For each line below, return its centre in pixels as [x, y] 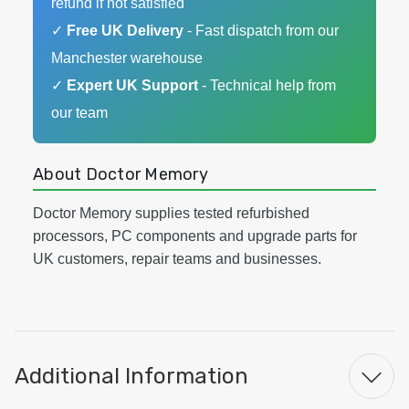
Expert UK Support [132, 85]
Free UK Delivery [125, 31]
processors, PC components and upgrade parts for [195, 236]
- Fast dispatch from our [261, 31]
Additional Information [131, 376]
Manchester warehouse [127, 58]
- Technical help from [267, 85]
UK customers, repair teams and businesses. [177, 259]
